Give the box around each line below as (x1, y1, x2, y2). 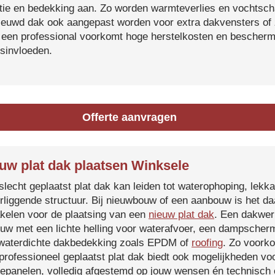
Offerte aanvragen (82, 111, 177, 123)
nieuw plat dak (149, 209, 214, 220)
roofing (192, 237, 223, 249)
